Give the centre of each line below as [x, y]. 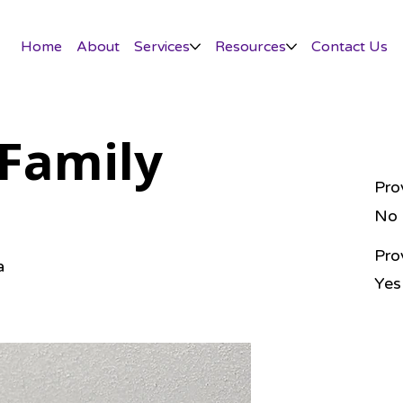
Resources [250, 47]
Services [161, 47]
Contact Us [349, 47]
